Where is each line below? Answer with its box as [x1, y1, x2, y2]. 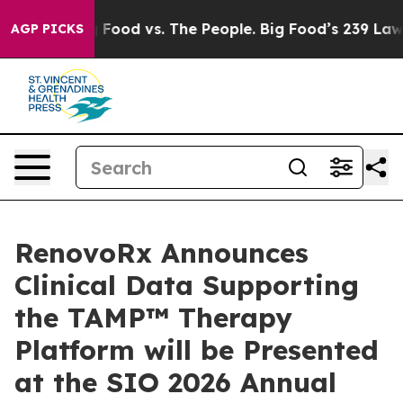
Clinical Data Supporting [14, 268, 359, 302]
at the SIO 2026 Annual [14, 365, 336, 399]
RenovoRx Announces [14, 236, 309, 270]
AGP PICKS [11, 21, 84, 37]
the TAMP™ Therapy [14, 300, 292, 335]
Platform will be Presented [14, 333, 379, 367]
